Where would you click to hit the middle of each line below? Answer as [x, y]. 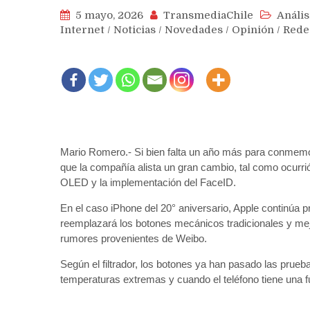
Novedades [194, 30]
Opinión [253, 30]
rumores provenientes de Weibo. [134, 239]
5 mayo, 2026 [109, 16]
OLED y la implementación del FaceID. [148, 183]
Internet [82, 30]
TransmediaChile [208, 16]
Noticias [135, 30]
